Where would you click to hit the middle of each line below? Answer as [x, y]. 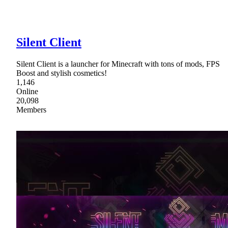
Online [27, 91]
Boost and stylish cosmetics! [62, 73]
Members [31, 109]
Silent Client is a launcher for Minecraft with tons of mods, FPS [118, 64]
